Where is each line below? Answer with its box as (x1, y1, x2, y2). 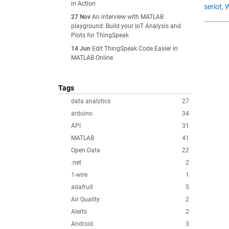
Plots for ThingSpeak (71, 32, 129, 39)
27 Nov (71, 13, 90, 20)
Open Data (71, 147, 100, 154)
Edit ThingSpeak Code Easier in (92, 45, 178, 52)
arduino (71, 110, 93, 117)
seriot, (204, 3, 223, 11)
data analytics (71, 98, 110, 105)
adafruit (71, 184, 93, 191)
